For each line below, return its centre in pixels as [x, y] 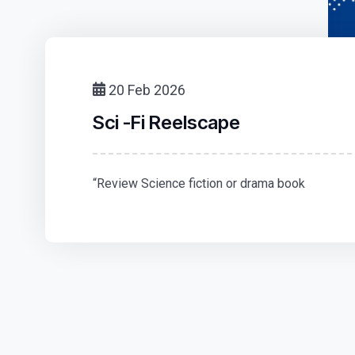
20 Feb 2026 [145, 90]
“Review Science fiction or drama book [199, 183]
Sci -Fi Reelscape [166, 122]
